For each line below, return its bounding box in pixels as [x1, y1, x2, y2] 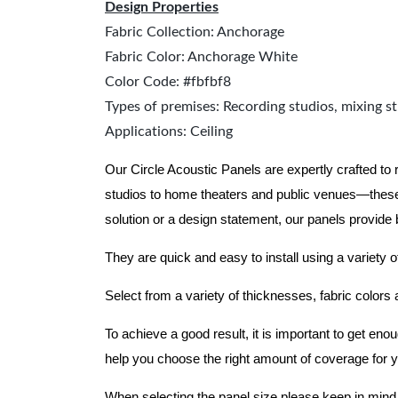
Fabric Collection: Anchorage [105, 25, 284, 39]
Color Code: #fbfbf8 [105, 75, 231, 89]
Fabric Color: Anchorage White [105, 50, 298, 64]
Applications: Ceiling [105, 124, 233, 139]
